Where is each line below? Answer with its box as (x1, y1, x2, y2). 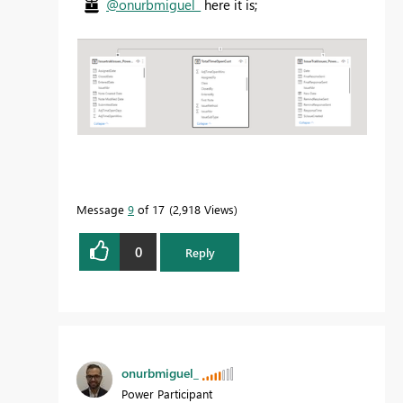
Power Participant (121, 385, 212, 401)
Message (76, 201, 128, 218)
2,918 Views (173, 201, 234, 218)
